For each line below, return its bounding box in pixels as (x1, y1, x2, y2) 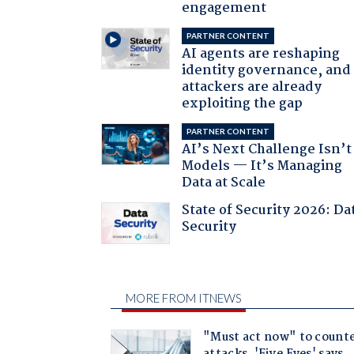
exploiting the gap (182, 92, 303, 115)
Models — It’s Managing (182, 155, 343, 177)
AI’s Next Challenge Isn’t (182, 138, 352, 160)
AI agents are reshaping (182, 43, 341, 65)
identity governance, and (182, 59, 352, 81)
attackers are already (182, 76, 322, 98)
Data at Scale (182, 171, 266, 194)
